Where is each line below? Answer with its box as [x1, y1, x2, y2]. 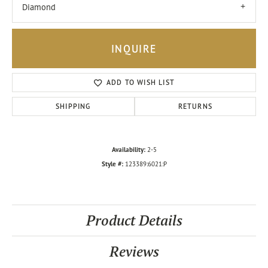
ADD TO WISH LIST [106, 78, 175, 87]
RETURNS [178, 102, 213, 111]
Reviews [109, 242, 159, 261]
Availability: [111, 145, 145, 154]
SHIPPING [56, 102, 91, 111]
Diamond [22, 2, 56, 13]
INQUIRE [111, 41, 157, 56]
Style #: [101, 160, 123, 169]
